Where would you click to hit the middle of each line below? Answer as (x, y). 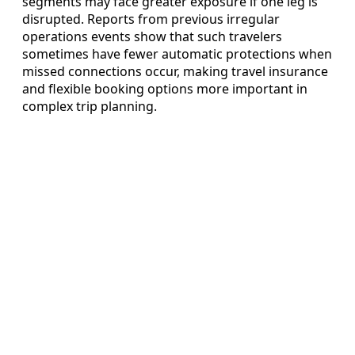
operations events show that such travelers (152, 36)
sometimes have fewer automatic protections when (177, 53)
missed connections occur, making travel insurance (175, 71)
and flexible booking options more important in (165, 88)
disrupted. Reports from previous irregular (151, 19)
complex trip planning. (90, 106)
